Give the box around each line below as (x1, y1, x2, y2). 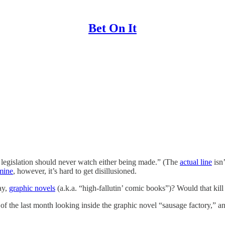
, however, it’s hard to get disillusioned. (13, 166, 137, 175)
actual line (180, 157, 212, 166)
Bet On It (88, 22, 137, 35)
